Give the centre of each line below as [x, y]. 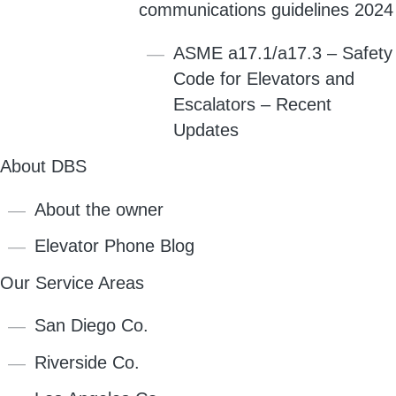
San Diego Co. [92, 326]
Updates [206, 129]
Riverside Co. [88, 362]
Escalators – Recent [252, 104]
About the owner [99, 209]
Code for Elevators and [263, 78]
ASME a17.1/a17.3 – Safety [282, 53]
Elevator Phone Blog [115, 246]
